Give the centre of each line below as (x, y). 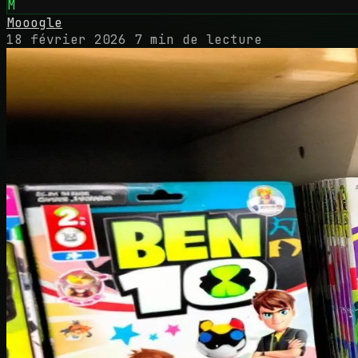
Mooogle (34, 22)
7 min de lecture (198, 39)
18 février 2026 (66, 39)
